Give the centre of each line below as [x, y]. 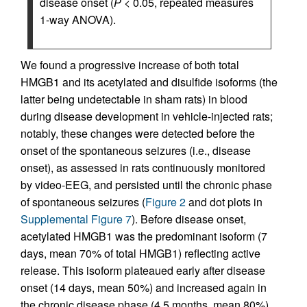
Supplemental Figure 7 [76, 219]
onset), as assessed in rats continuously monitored [143, 168]
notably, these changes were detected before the [138, 134]
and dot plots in [224, 202]
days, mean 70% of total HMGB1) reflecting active [140, 254]
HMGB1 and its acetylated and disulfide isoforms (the [149, 82]
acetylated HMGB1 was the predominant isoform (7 [144, 236]
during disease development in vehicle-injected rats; [147, 116]
